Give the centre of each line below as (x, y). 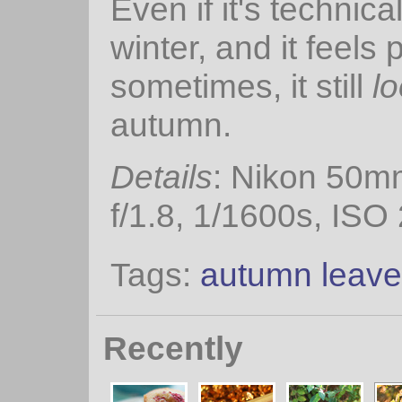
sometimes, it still (241, 86)
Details (162, 177)
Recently (173, 349)
